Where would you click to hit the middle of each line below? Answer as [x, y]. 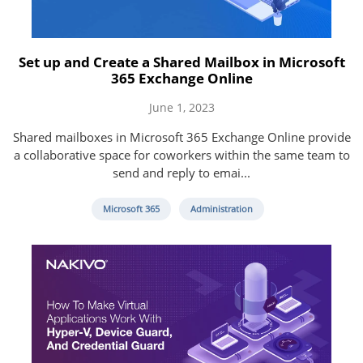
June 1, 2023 [181, 108]
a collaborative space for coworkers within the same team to [181, 155]
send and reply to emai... [181, 173]
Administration [221, 209]
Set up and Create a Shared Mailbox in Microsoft [181, 62]
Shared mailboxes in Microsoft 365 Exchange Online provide [181, 137]
